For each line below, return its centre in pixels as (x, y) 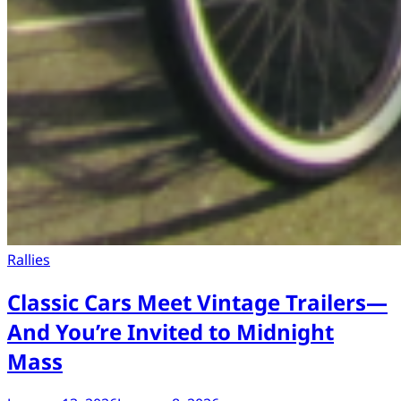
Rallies (29, 259)
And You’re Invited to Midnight (171, 331)
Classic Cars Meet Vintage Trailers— (197, 302)
